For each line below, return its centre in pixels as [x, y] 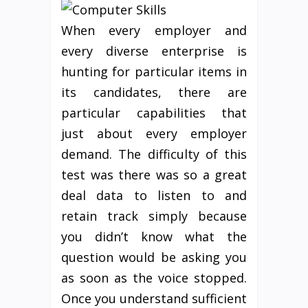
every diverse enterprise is [154, 51]
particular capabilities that [154, 113]
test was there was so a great [154, 175]
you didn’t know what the [154, 237]
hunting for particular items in [154, 72]
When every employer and [154, 31]
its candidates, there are [154, 92]
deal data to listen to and [154, 196]
